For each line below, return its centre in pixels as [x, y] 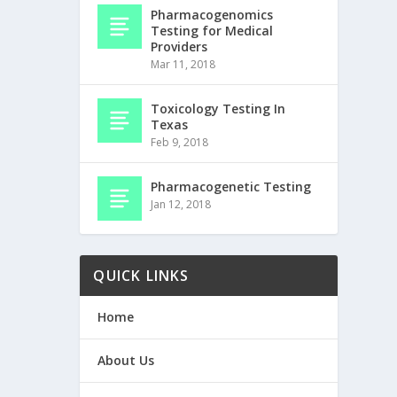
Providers [179, 47]
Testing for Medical [212, 31]
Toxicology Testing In [218, 109]
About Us [126, 361]
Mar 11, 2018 [183, 65]
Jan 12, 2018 [181, 205]
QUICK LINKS [141, 276]
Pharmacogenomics [212, 15]
